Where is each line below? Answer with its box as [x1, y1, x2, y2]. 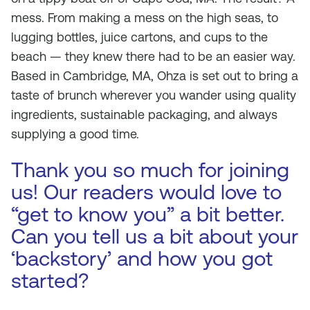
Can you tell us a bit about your [11, 224, 298, 248]
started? [11, 268, 89, 293]
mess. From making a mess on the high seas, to [11, 10, 278, 25]
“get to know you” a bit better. [11, 202, 284, 226]
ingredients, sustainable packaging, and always [11, 107, 277, 122]
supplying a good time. [11, 127, 139, 141]
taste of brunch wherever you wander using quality [11, 88, 296, 102]
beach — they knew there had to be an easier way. [11, 49, 295, 64]
